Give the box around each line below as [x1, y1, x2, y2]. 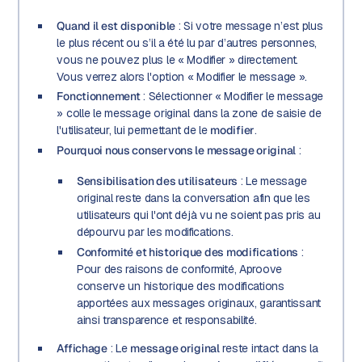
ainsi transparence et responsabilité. [76, 312, 257, 327]
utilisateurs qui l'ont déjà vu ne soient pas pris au [76, 208, 321, 223]
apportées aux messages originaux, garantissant [76, 295, 322, 310]
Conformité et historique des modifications [76, 244, 299, 259]
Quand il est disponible [57, 18, 175, 33]
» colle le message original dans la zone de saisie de [57, 106, 322, 121]
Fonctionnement [57, 89, 141, 104]
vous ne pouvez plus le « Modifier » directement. [57, 52, 298, 67]
